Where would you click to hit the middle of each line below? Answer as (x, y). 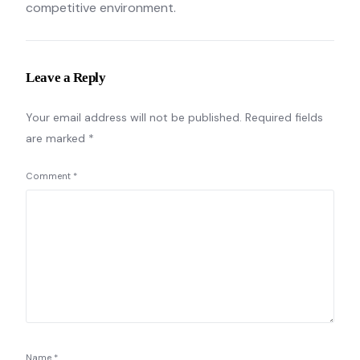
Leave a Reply (66, 78)
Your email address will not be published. (134, 117)
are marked (57, 138)
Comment (50, 176)
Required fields (284, 117)
